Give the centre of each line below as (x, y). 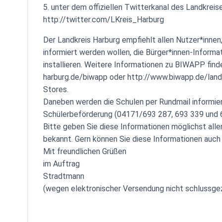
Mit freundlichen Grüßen (85, 151)
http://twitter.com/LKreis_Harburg (104, 20)
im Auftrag (61, 164)
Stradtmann (64, 176)
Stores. (56, 89)
